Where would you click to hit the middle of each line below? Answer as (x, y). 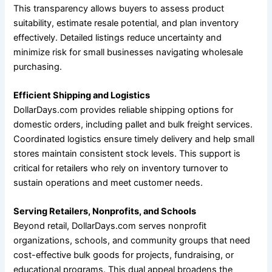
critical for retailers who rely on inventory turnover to (121, 168)
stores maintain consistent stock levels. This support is (127, 153)
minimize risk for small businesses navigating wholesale (128, 52)
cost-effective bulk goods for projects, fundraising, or (124, 255)
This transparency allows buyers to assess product (119, 8)
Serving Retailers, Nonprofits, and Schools (105, 212)
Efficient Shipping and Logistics (82, 95)
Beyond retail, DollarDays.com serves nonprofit (110, 226)
